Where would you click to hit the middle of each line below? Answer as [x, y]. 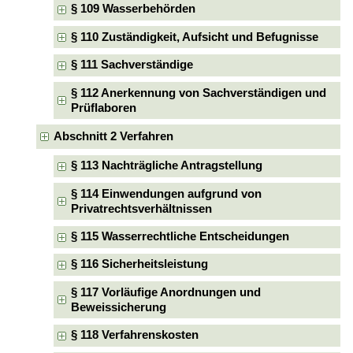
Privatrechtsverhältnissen [142, 208]
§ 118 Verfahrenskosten [135, 335]
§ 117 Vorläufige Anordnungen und [166, 292]
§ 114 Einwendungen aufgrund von [167, 193]
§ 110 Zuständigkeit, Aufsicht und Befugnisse [195, 37]
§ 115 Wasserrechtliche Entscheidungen [180, 237]
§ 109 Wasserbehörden [134, 9]
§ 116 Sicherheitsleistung [140, 264]
